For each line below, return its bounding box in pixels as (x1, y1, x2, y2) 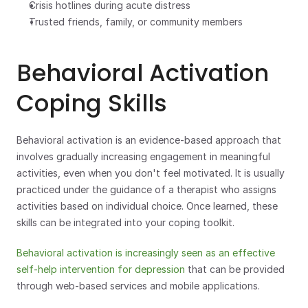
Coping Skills (16, 87, 167, 120)
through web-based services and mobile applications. (16, 280, 260, 291)
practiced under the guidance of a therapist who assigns (16, 184, 276, 195)
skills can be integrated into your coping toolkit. (16, 217, 237, 228)
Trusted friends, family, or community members (29, 16, 243, 27)
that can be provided (185, 263, 285, 275)
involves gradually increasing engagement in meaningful (16, 151, 270, 162)
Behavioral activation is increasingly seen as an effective (16, 247, 275, 258)
